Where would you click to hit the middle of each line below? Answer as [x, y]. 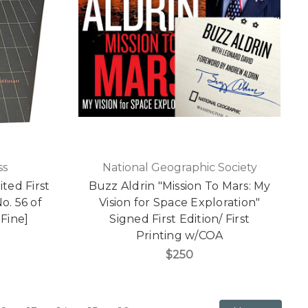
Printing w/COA [179, 236]
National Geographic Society [179, 168]
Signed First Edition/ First [180, 219]
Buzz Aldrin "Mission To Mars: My [179, 186]
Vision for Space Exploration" [180, 203]
